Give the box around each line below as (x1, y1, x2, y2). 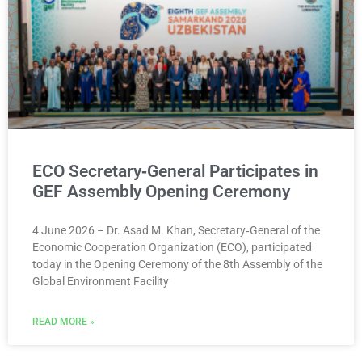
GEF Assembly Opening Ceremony (32, 182, 290, 202)
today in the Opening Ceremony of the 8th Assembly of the (32, 258, 322, 271)
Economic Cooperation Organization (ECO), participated (32, 241, 312, 255)
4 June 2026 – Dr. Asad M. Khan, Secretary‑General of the (32, 224, 320, 238)
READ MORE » (32, 316, 95, 328)
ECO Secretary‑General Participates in (32, 162, 318, 182)
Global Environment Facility (32, 275, 169, 288)
